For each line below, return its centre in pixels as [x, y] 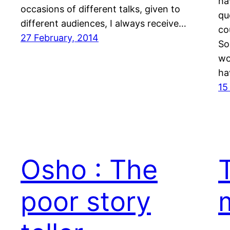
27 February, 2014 [60, 38]
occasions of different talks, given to [100, 9]
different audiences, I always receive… [103, 24]
